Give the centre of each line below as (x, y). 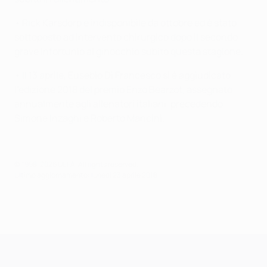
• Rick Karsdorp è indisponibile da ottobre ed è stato (125, 22)
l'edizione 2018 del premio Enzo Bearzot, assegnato (123, 89)
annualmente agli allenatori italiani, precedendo (119, 103)
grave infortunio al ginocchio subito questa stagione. (129, 51)
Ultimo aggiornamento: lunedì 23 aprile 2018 (86, 175)
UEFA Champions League (154, 243)
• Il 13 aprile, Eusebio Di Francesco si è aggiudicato (122, 75)
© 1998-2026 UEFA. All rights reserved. (76, 164)
